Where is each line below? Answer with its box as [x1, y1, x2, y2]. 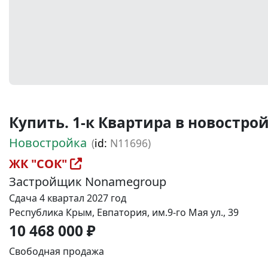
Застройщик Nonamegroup [9, 173, 166, 190]
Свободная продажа [9, 245, 104, 258]
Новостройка [9, 135, 87, 151]
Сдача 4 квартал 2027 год [9, 191, 126, 205]
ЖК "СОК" [9, 156, 70, 172]
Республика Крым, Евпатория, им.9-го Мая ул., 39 [9, 206, 239, 219]
